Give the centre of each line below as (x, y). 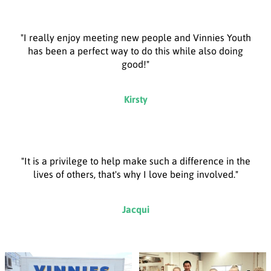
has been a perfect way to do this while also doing (135, 51)
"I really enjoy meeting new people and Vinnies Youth (135, 38)
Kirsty (135, 99)
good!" (135, 64)
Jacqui (135, 209)
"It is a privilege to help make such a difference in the (135, 161)
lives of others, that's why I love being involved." (135, 174)
